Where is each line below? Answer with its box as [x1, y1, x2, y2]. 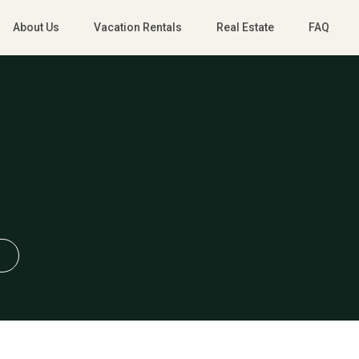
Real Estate [216, 21, 274, 34]
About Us [12, 21, 59, 34]
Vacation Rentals [93, 21, 182, 34]
